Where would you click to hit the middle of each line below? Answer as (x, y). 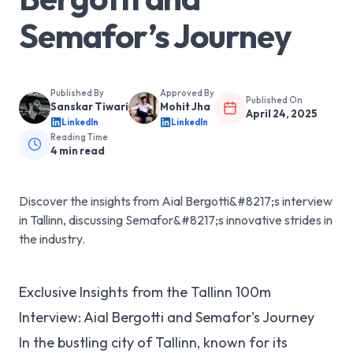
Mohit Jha (185, 106)
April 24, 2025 (282, 113)
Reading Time (79, 137)
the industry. (52, 239)
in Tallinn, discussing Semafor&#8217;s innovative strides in (176, 220)
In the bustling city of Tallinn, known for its (153, 342)
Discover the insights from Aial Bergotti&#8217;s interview (176, 201)
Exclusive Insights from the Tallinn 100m (145, 292)
